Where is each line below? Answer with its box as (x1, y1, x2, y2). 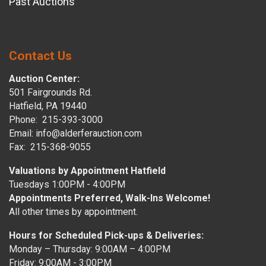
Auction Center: (9, 73, 80, 85)
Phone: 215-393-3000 (9, 114, 103, 126)
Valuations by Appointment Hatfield (9, 165, 166, 177)
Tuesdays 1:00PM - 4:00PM (9, 179, 125, 191)
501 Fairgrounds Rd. (9, 87, 92, 99)
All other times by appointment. (9, 206, 138, 218)
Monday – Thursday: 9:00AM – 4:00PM (9, 243, 170, 255)
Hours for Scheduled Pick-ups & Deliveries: (9, 230, 204, 242)
